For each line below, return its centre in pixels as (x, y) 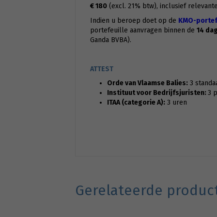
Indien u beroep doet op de (134, 21)
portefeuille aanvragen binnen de (143, 31)
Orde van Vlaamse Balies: (147, 83)
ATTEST (101, 69)
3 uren (176, 103)
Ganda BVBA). (110, 40)
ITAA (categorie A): (136, 103)
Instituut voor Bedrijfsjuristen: (157, 93)
